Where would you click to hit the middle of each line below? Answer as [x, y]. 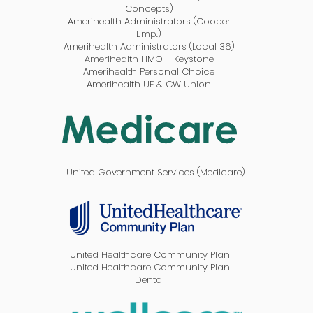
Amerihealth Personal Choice [149, 72]
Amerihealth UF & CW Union [149, 84]
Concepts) [149, 9]
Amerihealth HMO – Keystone [149, 59]
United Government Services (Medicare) [156, 172]
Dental [150, 280]
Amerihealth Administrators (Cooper [149, 21]
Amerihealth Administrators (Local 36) [149, 46]
